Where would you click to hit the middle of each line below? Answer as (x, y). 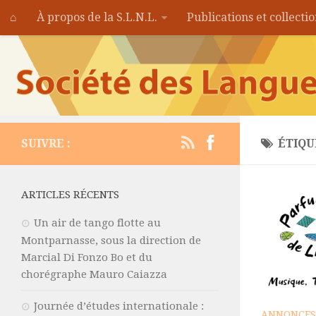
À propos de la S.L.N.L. (97, 17)
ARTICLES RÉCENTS (70, 194)
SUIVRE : (46, 143)
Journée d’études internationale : (119, 306)
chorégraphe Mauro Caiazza (94, 274)
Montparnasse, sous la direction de (111, 240)
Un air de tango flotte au (97, 223)
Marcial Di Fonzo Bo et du (87, 257)
